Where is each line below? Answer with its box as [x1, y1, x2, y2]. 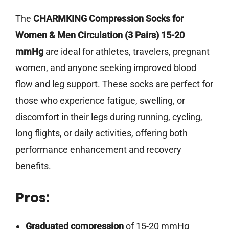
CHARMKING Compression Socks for [33, 13, 184, 25]
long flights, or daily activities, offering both [15, 128, 188, 139]
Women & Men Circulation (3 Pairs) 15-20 [15, 30, 185, 41]
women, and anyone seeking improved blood [15, 62, 196, 74]
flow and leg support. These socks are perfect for [15, 79, 213, 90]
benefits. [15, 161, 51, 172]
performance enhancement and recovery [15, 144, 181, 155]
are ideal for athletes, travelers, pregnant [43, 46, 210, 57]
